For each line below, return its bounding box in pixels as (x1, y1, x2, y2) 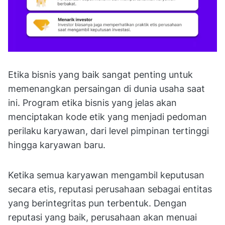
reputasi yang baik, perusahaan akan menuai (8, 212, 197, 223)
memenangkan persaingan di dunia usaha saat (8, 83, 205, 94)
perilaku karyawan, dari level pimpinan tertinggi (8, 126, 209, 137)
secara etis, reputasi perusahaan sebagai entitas (8, 184, 212, 195)
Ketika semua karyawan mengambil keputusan (8, 170, 204, 181)
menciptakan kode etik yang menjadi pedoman (8, 111, 207, 123)
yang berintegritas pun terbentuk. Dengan (8, 198, 187, 209)
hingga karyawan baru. (8, 140, 108, 151)
